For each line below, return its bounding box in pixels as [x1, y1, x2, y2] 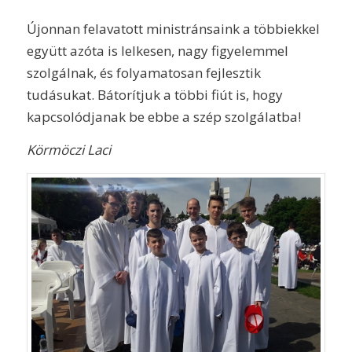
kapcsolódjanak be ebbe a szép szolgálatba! [26, 107, 301, 126]
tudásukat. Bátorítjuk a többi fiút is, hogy [26, 85, 283, 104]
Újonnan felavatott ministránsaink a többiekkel [26, 19, 320, 38]
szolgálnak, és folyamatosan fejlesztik [26, 63, 261, 82]
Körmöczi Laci [26, 141, 111, 159]
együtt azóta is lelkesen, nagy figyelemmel [26, 41, 288, 60]
